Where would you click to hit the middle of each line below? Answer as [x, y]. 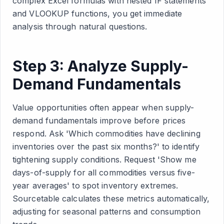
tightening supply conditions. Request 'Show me [104, 159]
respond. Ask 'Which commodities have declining [106, 133]
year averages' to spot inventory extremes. [95, 185]
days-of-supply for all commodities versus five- [104, 172]
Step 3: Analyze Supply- [100, 66]
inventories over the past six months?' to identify [106, 146]
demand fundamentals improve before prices [99, 120]
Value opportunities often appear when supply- [103, 107]
